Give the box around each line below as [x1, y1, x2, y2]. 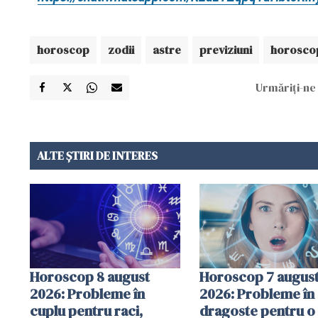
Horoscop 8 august [30, 266, 150, 287]
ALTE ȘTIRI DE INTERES [37, 147, 158, 163]
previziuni [199, 41, 252, 57]
